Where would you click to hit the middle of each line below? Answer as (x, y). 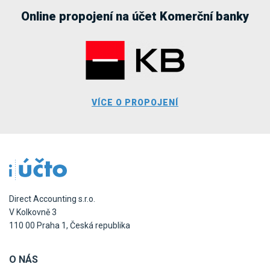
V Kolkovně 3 (33, 212)
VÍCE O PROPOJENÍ (135, 103)
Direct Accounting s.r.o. (52, 199)
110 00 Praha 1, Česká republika (70, 226)
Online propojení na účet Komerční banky (135, 17)
